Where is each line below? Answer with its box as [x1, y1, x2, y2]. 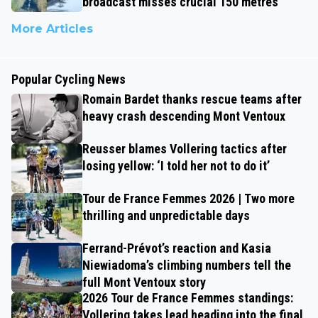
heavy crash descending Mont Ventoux [82, 108, 285, 124]
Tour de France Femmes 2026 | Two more [82, 190, 295, 206]
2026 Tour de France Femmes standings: [82, 290, 293, 305]
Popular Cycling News [11, 71, 126, 87]
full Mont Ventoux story [82, 274, 206, 290]
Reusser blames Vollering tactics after [82, 141, 287, 156]
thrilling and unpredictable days [82, 207, 250, 223]
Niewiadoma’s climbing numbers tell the [82, 257, 291, 273]
